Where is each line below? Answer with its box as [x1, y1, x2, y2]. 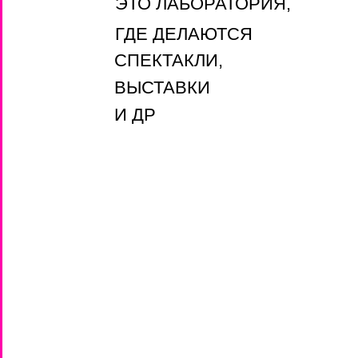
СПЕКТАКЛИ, [114, 50, 223, 70]
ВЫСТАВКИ [114, 78, 210, 97]
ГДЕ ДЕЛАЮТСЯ [115, 24, 253, 44]
